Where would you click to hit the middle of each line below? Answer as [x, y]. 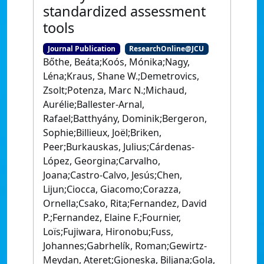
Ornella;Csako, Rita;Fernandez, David [125, 204]
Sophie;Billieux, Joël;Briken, [102, 133]
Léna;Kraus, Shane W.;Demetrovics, [121, 76]
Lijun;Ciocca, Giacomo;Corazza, [112, 189]
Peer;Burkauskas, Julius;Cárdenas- [119, 147]
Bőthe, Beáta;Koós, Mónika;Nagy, [116, 62]
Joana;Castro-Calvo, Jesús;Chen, [113, 175]
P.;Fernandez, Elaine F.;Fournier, [112, 218]
